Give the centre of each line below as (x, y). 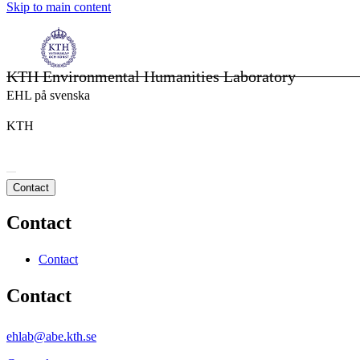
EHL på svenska (48, 95)
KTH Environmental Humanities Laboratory (151, 76)
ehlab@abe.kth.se (51, 337)
